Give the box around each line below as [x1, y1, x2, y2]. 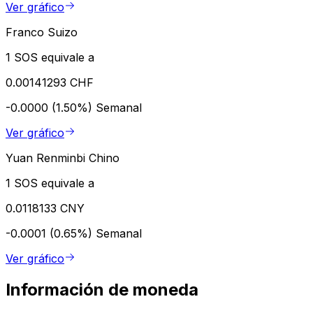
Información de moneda [6, 279, 198, 300]
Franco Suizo [6, 24, 78, 39]
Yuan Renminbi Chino [6, 150, 119, 165]
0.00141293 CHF [6, 75, 94, 89]
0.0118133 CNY [6, 201, 85, 215]
